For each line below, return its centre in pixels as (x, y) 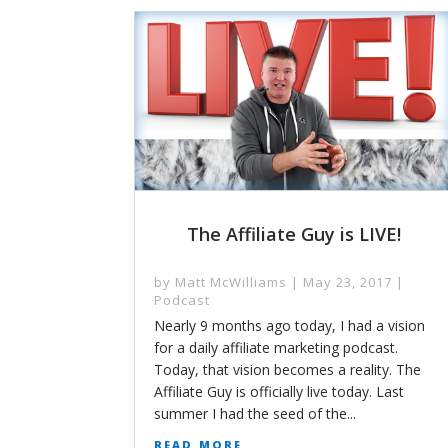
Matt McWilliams (231, 282)
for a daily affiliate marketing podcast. (276, 348)
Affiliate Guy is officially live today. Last (279, 392)
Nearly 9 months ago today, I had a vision (290, 326)
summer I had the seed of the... (255, 414)
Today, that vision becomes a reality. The (288, 370)
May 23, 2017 (348, 282)
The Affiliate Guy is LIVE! (293, 234)
